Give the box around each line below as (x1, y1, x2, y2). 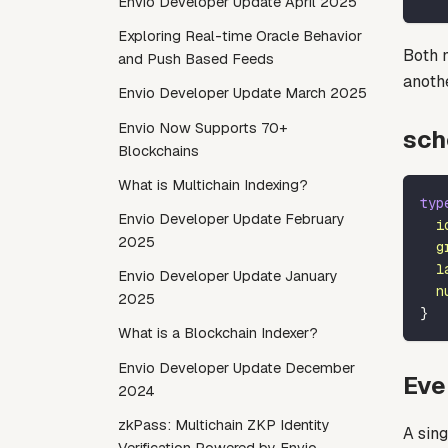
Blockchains (118, 141, 199, 160)
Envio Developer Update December (118, 358, 355, 377)
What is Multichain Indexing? (118, 175, 308, 194)
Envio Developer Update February (118, 209, 345, 228)
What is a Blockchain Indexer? (118, 324, 318, 343)
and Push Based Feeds (118, 50, 274, 69)
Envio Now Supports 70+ (118, 118, 288, 137)
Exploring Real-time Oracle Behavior (118, 27, 362, 46)
